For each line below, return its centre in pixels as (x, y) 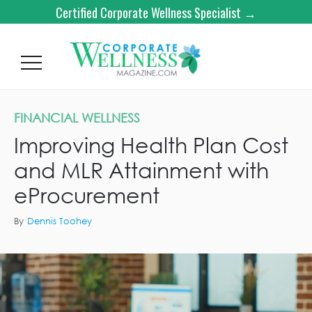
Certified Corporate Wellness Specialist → (156, 13)
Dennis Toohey (60, 221)
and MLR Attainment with (141, 170)
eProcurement (87, 195)
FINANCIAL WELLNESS (77, 118)
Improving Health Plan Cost (151, 145)
